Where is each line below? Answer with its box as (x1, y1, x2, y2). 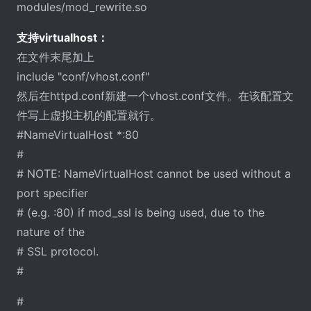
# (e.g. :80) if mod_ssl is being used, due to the (17, 205, 264, 219)
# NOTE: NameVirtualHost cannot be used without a (17, 166, 291, 180)
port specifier (17, 185, 88, 200)
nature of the (17, 224, 85, 239)
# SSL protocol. (17, 244, 99, 258)
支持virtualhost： (17, 30, 108, 44)
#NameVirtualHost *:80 (17, 127, 139, 142)
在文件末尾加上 (17, 49, 94, 64)
